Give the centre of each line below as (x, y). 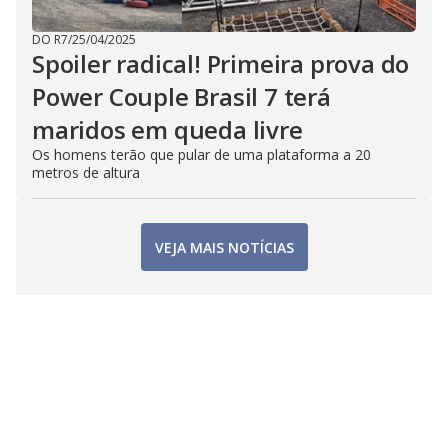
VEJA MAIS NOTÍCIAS (224, 247)
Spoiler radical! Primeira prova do (221, 64)
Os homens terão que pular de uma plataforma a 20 (201, 155)
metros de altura (86, 173)
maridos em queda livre (167, 130)
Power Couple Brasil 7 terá (181, 97)
